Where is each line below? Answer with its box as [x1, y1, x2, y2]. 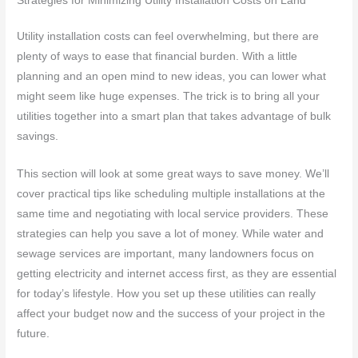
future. [17, 327, 50, 340]
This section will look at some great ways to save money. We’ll [17, 167, 330, 180]
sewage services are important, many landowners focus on [17, 247, 315, 260]
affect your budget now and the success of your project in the [17, 307, 326, 320]
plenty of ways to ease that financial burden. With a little [17, 50, 298, 62]
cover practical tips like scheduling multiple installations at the [17, 187, 326, 200]
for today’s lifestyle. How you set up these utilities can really [17, 287, 316, 300]
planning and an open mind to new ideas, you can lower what [17, 70, 327, 82]
